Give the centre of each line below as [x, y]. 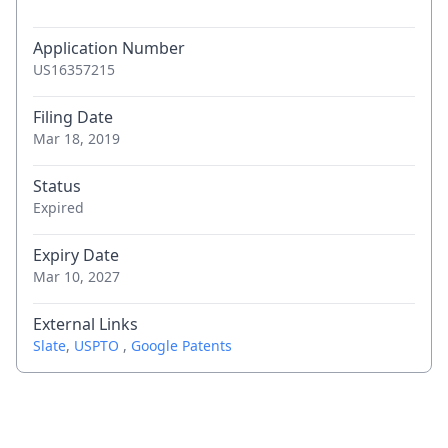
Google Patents [181, 345]
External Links [85, 324]
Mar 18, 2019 [76, 138]
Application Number [109, 48]
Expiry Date [76, 255]
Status [57, 186]
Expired [58, 207]
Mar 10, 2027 [76, 276]
